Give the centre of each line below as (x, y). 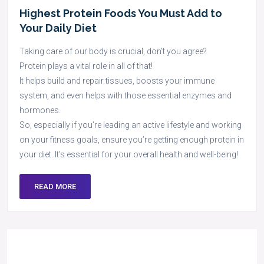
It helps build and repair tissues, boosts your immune (117, 81)
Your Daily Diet (58, 28)
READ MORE (55, 187)
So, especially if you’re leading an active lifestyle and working (131, 125)
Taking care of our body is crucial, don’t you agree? (113, 51)
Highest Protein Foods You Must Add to (121, 13)
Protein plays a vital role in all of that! (86, 66)
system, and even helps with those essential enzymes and (126, 95)
